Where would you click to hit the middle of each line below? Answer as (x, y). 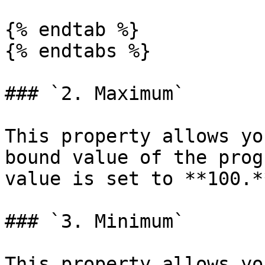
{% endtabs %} (78, 51)
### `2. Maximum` (95, 93)
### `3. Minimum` (95, 221)
